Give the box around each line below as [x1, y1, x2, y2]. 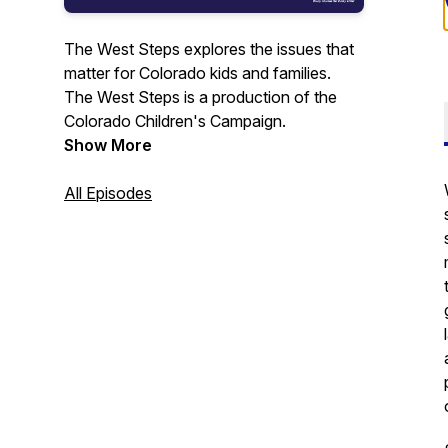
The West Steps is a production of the [64, 87, 337, 107]
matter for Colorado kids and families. [64, 63, 335, 83]
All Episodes [64, 183, 152, 203]
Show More [64, 135, 152, 155]
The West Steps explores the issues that [64, 39, 354, 59]
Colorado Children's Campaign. [64, 111, 286, 131]
